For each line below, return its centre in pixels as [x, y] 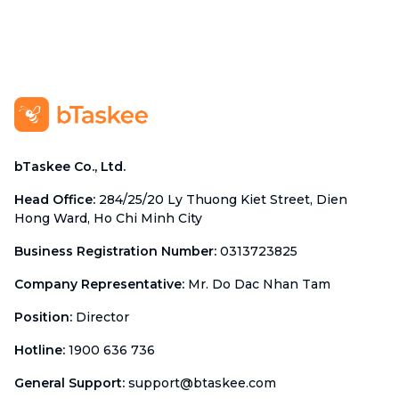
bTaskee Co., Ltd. [70, 166]
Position [42, 317]
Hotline [38, 350]
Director [102, 317]
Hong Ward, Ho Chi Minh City [108, 218]
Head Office [53, 199]
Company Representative [98, 284]
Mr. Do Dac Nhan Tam [259, 284]
